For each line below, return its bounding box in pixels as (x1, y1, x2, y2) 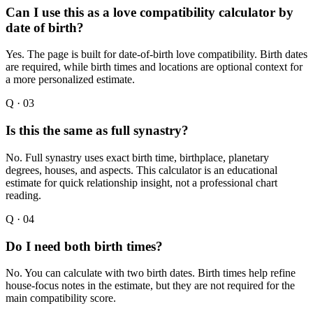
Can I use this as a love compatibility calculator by (6, 4, 293, 20)
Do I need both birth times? (6, 238, 163, 254)
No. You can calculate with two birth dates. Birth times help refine (6, 267, 296, 279)
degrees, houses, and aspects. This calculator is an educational (6, 163, 277, 176)
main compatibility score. (6, 292, 116, 305)
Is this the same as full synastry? (6, 123, 189, 138)
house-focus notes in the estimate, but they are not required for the (6, 279, 295, 292)
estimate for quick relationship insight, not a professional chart (6, 176, 277, 189)
